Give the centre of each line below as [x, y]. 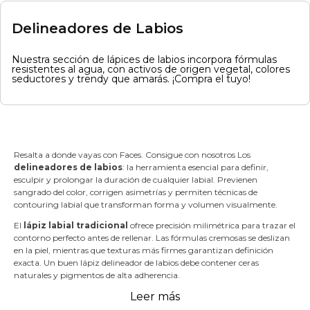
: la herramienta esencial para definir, [195, 167]
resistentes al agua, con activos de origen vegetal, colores [151, 69]
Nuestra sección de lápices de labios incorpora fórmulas [144, 59]
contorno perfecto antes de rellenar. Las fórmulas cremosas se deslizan [152, 238]
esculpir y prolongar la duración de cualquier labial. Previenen [136, 180]
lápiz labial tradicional [76, 226]
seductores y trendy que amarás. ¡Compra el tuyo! [131, 79]
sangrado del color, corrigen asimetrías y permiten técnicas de [136, 192]
